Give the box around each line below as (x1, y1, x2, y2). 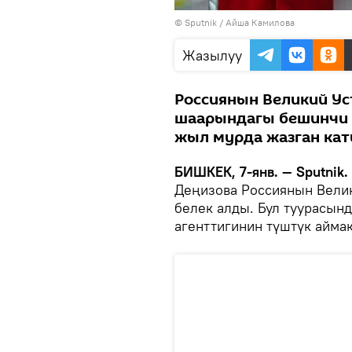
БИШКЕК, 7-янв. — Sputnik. (174, 163, 348, 181)
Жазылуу (182, 46, 242, 64)
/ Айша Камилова (217, 16, 295, 28)
